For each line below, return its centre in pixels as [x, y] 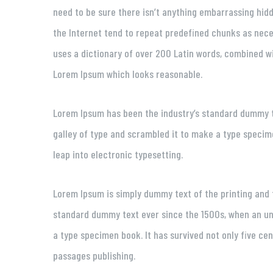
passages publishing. [94, 256]
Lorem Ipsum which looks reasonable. [128, 74]
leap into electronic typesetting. [118, 154]
